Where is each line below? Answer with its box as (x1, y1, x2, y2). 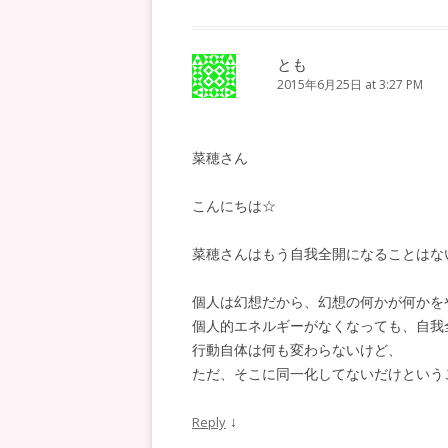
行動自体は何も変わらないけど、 (192, 340, 402, 359)
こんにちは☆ (192, 196, 276, 215)
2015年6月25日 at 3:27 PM (277, 76, 423, 93)
